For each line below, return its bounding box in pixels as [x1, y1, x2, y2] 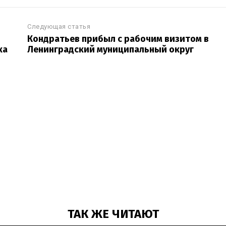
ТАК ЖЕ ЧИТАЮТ [67, 206, 159, 221]
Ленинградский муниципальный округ [27, 44, 194, 55]
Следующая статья [27, 23, 91, 30]
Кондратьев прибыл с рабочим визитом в [27, 33, 209, 44]
